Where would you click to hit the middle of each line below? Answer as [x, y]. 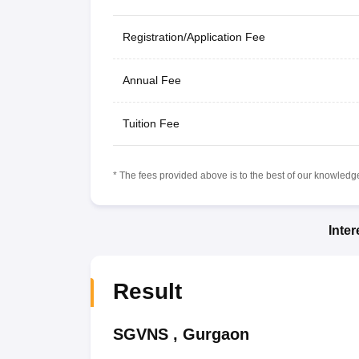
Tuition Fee [151, 123]
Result [147, 291]
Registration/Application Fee [194, 36]
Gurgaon [216, 334]
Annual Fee [151, 80]
